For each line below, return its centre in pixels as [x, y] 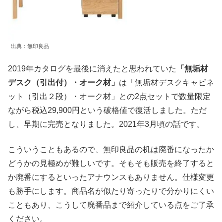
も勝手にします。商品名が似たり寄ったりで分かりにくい [111, 191]
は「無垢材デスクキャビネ [166, 83]
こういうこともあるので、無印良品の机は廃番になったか [111, 149]
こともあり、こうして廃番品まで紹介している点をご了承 [111, 205]
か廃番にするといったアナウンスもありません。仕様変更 [111, 177]
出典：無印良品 [30, 46]
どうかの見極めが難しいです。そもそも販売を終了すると [111, 163]
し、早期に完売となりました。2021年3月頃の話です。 [106, 124]
